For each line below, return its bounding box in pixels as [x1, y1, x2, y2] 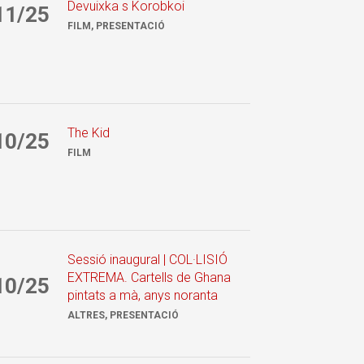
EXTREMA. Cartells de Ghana [67, 269, 231, 285]
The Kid [67, 124, 110, 141]
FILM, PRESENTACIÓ [67, 19, 165, 32]
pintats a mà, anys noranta [67, 287, 218, 303]
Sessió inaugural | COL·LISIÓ [67, 251, 227, 267]
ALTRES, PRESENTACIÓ [67, 309, 179, 321]
